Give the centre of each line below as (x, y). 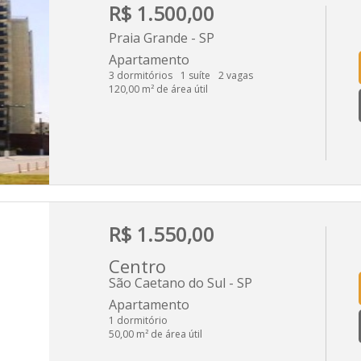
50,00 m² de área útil (156, 334)
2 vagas (236, 75)
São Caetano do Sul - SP (180, 282)
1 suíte (195, 75)
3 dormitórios (141, 75)
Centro (137, 266)
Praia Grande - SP (162, 37)
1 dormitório (138, 320)
